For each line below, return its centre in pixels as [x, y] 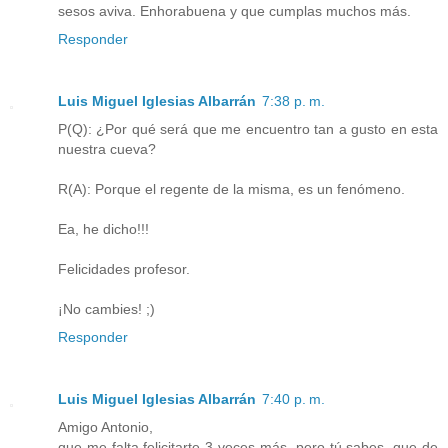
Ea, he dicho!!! [103, 229]
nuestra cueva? [107, 149]
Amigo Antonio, [105, 427]
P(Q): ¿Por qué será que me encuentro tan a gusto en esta [248, 129]
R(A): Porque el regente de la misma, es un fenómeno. [231, 189]
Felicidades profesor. [124, 269]
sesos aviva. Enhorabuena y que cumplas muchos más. [234, 11]
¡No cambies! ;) [106, 309]
